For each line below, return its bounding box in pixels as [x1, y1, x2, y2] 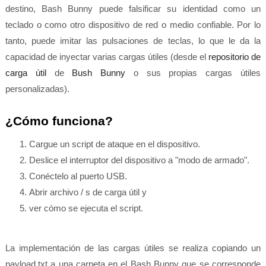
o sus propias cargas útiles [125, 68, 261, 78]
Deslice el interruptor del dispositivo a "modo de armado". [28, 155, 249, 165]
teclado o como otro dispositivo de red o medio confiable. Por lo [5, 20, 261, 30]
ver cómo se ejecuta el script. [28, 203, 143, 213]
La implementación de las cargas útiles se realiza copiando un [5, 243, 261, 253]
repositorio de [208, 52, 261, 62]
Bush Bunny [72, 68, 126, 78]
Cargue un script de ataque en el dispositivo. [28, 139, 200, 149]
